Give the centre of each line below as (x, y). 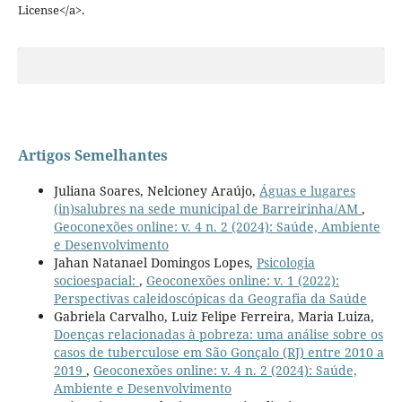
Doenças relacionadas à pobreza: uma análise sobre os (218, 334)
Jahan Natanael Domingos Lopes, (155, 262)
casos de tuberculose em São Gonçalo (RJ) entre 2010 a (218, 352)
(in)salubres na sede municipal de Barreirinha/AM (207, 208)
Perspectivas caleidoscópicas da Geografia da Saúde (210, 298)
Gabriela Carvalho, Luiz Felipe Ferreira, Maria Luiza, (214, 316)
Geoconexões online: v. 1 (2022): (242, 280)
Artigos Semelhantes (92, 155)
